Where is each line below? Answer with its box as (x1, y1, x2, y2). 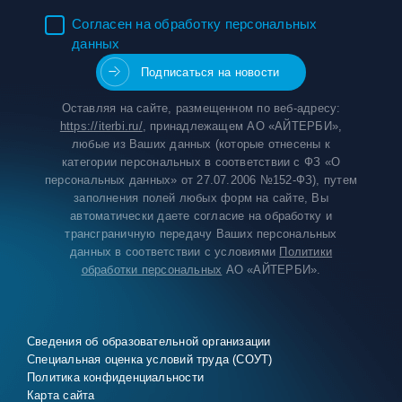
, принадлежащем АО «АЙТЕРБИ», (142, 119, 343, 133)
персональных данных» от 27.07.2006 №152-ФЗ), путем (45, 173, 358, 187)
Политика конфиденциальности (27, 371, 204, 384)
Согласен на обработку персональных (72, 16, 318, 31)
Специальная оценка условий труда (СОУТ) (27, 353, 273, 366)
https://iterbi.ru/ (59, 119, 143, 133)
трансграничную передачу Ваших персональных (65, 227, 337, 240)
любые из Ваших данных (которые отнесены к (71, 137, 331, 151)
